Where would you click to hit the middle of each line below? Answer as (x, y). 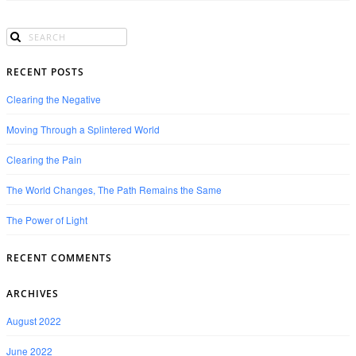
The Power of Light (47, 219)
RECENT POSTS (45, 72)
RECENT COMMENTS (59, 258)
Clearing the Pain (44, 159)
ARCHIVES (33, 294)
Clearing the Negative (54, 99)
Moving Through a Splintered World (83, 129)
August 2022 (34, 321)
